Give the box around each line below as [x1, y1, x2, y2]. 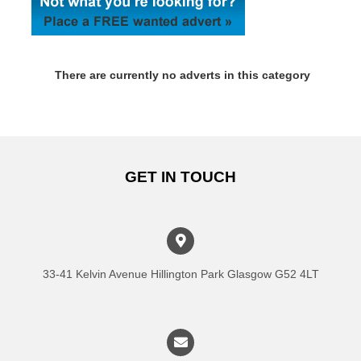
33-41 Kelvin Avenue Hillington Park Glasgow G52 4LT [42, 267, 319, 280]
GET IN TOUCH [125, 168, 236, 185]
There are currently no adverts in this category [54, 68, 310, 81]
